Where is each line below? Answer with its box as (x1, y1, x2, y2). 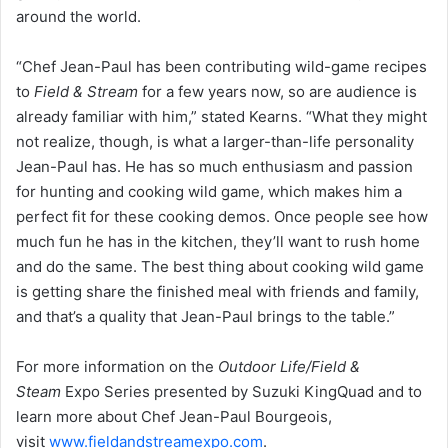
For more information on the (16, 357, 218, 377)
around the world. (16, 7, 141, 27)
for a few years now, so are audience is (138, 82, 417, 102)
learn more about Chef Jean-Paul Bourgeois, (16, 407, 332, 427)
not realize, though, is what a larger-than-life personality (16, 132, 414, 152)
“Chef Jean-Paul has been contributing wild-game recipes (16, 57, 427, 77)
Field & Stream (34, 82, 138, 102)
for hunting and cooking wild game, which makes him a (16, 182, 402, 202)
